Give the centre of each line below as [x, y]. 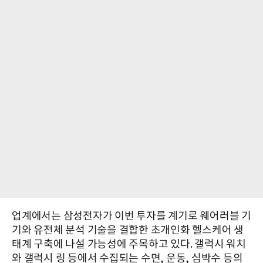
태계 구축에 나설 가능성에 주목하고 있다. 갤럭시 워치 [129, 244]
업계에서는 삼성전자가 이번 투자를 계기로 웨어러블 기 [131, 216]
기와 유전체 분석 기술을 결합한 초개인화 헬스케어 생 [128, 230]
